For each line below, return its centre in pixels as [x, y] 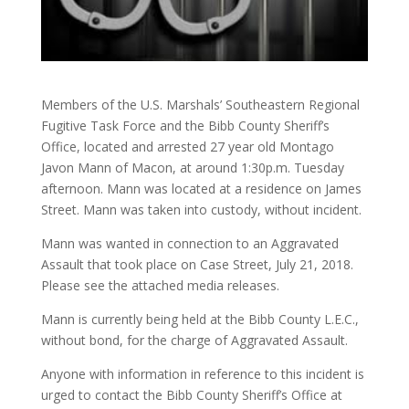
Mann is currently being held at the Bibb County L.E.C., [199, 320]
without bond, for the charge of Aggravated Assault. [194, 341]
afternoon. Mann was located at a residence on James [201, 189]
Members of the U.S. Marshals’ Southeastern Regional [200, 105]
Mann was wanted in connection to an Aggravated [189, 244]
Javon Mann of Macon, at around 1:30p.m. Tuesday [192, 168]
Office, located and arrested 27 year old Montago [187, 147]
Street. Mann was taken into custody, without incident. [201, 210]
